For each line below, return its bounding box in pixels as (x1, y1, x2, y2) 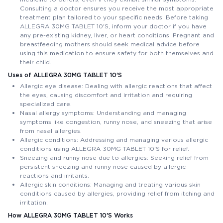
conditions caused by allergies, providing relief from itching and (20, 189, 215, 197)
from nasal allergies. (20, 126, 82, 134)
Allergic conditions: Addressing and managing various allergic (20, 135, 208, 143)
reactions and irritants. (20, 171, 89, 179)
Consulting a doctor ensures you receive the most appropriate (20, 4, 214, 12)
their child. (20, 58, 51, 66)
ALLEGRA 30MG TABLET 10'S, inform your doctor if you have (20, 22, 207, 30)
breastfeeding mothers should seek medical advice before (20, 40, 200, 48)
